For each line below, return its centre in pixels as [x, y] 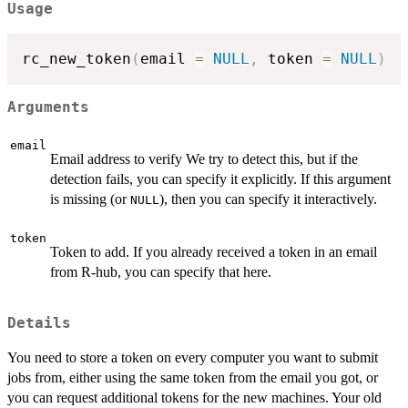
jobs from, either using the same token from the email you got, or [193, 377]
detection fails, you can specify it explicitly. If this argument [220, 179]
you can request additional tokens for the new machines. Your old [194, 397]
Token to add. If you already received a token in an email [214, 252]
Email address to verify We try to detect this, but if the [204, 159]
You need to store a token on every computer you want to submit [193, 357]
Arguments [48, 108]
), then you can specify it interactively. [268, 199]
